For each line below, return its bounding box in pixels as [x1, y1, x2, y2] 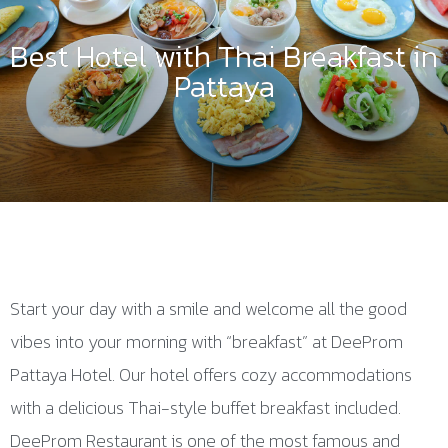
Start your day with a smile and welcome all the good [10, 295, 407, 322]
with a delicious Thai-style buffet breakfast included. [10, 394, 401, 421]
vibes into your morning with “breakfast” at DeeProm [10, 328, 403, 355]
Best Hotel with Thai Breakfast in [10, 34, 438, 79]
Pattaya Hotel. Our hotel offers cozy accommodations [10, 361, 412, 388]
